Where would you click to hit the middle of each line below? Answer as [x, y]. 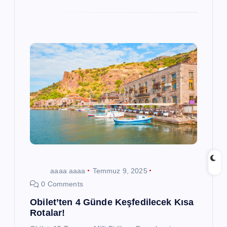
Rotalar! [48, 213]
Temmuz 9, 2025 [120, 171]
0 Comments [61, 184]
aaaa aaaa [68, 171]
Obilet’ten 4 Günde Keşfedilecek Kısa [112, 202]
